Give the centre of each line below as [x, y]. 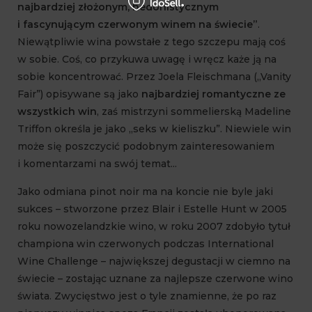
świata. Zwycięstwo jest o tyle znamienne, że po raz [147, 296]
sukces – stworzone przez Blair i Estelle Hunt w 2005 [152, 209]
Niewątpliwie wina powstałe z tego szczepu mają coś [151, 41]
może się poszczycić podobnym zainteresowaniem [146, 146]
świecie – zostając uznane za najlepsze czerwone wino [155, 278]
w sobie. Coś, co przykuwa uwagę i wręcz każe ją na [147, 59]
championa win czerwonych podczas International [146, 243]
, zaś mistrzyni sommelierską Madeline [194, 111]
